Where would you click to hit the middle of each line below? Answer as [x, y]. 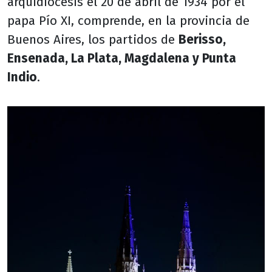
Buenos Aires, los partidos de [93, 40]
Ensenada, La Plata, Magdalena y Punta [122, 59]
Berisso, [202, 40]
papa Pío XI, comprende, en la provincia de [128, 21]
